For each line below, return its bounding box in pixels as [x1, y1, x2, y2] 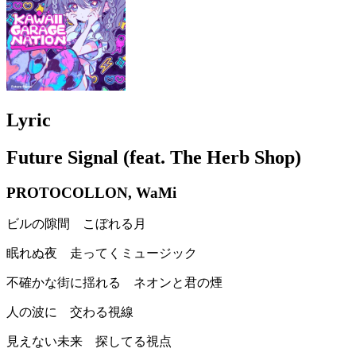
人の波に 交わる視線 [6, 305, 133, 319]
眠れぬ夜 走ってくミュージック [6, 246, 197, 261]
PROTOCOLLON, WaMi [6, 184, 176, 201]
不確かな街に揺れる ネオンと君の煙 [6, 276, 222, 290]
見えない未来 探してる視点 [6, 335, 172, 349]
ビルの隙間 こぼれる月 [6, 217, 146, 231]
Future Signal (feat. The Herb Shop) [6, 146, 301, 168]
